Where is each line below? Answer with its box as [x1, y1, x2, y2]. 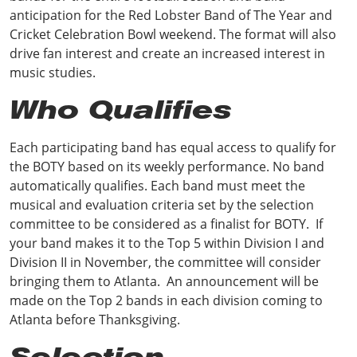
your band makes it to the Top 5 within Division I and [10, 234, 324, 252]
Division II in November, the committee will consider [10, 253, 321, 271]
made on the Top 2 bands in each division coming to [10, 292, 323, 309]
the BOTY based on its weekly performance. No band [10, 158, 324, 175]
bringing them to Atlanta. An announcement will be [10, 273, 319, 290]
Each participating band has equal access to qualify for [10, 139, 336, 156]
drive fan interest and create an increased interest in [10, 45, 325, 62]
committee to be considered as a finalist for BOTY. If [10, 215, 323, 233]
